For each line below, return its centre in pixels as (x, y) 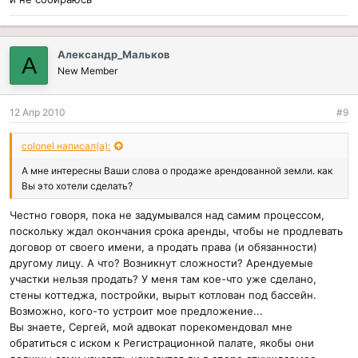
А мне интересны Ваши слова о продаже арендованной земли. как (177, 171)
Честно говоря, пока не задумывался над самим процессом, (167, 215)
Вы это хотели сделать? (77, 186)
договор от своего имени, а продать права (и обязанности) (163, 247)
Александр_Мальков (114, 55)
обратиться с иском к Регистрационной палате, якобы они (162, 343)
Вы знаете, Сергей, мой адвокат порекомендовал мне (151, 327)
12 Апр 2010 (38, 113)
